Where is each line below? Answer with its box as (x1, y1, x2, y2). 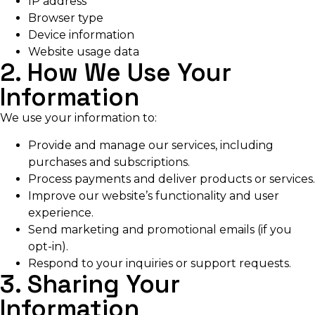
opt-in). (28, 239, 68, 253)
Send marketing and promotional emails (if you (28, 222, 292, 236)
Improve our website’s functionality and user (28, 188, 279, 202)
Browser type (28, 11, 103, 25)
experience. (28, 205, 94, 219)
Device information (28, 28, 134, 42)
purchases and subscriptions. (28, 155, 190, 169)
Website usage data (28, 45, 139, 59)
